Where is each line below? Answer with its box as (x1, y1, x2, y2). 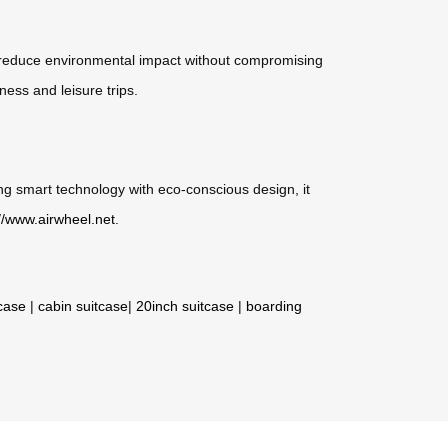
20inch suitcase (136, 297, 234, 314)
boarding (246, 297, 302, 314)
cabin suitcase (38, 297, 128, 314)
